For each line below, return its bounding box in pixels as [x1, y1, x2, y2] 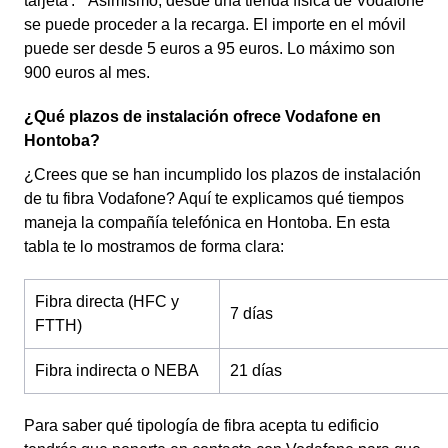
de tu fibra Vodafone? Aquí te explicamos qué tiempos [24, 190, 404, 207]
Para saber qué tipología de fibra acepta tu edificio [24, 417, 379, 434]
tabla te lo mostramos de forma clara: [24, 238, 292, 255]
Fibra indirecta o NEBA [35, 362, 199, 379]
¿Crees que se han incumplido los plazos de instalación [24, 166, 421, 183]
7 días [230, 305, 273, 322]
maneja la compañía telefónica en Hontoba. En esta [24, 214, 390, 231]
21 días [230, 362, 282, 379]
